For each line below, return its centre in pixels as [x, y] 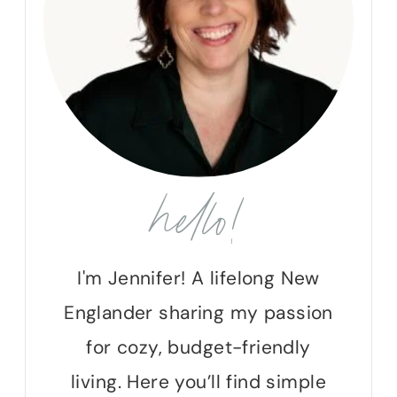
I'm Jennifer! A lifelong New [198, 278]
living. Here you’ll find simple [198, 381]
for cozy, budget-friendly [198, 347]
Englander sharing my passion [198, 312]
